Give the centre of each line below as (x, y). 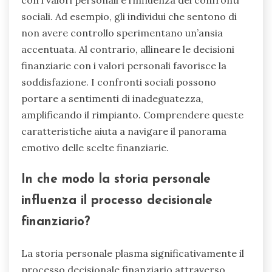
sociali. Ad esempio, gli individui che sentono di (129, 17)
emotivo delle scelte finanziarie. (95, 148)
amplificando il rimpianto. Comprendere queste (132, 115)
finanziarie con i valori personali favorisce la (124, 66)
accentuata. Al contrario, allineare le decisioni (128, 49)
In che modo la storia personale (116, 179)
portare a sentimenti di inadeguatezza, (112, 99)
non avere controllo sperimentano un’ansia (122, 33)
